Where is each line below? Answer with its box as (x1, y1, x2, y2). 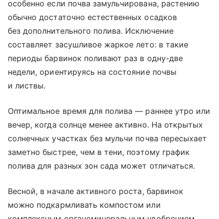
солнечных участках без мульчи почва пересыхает (8, 133, 207, 143)
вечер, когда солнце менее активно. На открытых (8, 119, 203, 130)
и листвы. (8, 80, 46, 90)
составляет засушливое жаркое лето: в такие (8, 39, 189, 49)
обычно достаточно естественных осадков (8, 12, 177, 22)
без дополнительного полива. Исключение (8, 25, 174, 36)
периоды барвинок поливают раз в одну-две (8, 53, 183, 63)
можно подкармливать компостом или (8, 199, 161, 210)
